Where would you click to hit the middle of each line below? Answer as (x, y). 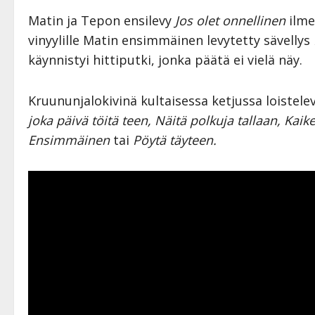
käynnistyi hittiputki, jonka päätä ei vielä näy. (165, 59)
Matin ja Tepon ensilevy (100, 20)
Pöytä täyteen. (173, 140)
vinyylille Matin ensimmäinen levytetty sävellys (171, 40)
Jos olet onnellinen (229, 20)
